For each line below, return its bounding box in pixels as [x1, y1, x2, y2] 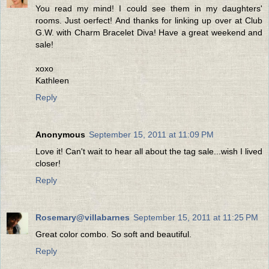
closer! [35, 158, 61, 168]
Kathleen [35, 75, 69, 85]
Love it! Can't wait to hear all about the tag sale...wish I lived [35, 146, 262, 156]
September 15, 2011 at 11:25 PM [133, 212, 258, 222]
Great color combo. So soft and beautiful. [35, 229, 192, 239]
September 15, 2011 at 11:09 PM [89, 129, 214, 139]
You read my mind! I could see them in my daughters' [35, 3, 262, 13]
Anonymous [35, 129, 85, 139]
